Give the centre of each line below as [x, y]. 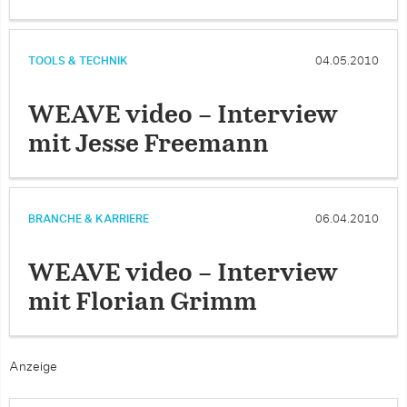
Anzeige [33, 367]
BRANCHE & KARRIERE [89, 219]
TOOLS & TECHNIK [78, 61]
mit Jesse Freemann [149, 144]
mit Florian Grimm [143, 303]
